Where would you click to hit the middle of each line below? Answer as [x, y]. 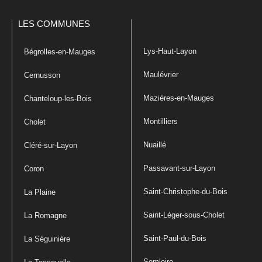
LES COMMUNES [54, 24]
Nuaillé [155, 145]
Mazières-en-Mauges [179, 98]
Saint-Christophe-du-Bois [185, 192]
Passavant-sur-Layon [179, 168]
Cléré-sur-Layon [51, 145]
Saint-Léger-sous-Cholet [184, 215]
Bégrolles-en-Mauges [60, 52]
